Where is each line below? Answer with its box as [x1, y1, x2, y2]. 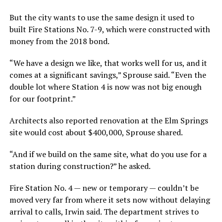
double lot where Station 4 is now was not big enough [9, 81, 202, 92]
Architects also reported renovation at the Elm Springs [9, 114, 208, 126]
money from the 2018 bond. [9, 35, 110, 47]
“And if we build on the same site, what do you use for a [9, 148, 207, 160]
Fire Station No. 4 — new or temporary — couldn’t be [9, 182, 199, 193]
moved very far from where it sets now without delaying [9, 194, 210, 205]
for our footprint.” [9, 93, 76, 104]
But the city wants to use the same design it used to [9, 11, 194, 23]
